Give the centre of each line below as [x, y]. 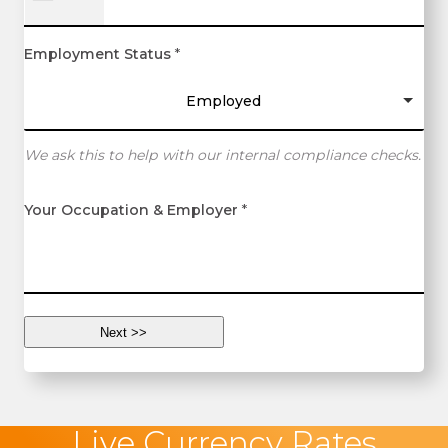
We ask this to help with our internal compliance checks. [222, 155]
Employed [224, 101]
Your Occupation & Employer [130, 210]
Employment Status [97, 54]
